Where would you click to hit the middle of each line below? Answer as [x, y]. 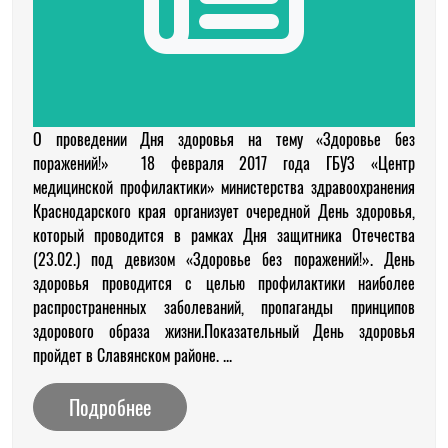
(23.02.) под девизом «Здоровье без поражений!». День [224, 259]
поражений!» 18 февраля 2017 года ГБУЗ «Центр [224, 163]
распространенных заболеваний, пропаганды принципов [224, 307]
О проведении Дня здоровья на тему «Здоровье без [224, 139]
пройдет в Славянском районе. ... [132, 355]
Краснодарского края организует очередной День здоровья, [224, 211]
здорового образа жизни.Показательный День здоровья [224, 331]
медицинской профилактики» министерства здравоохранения [224, 187]
